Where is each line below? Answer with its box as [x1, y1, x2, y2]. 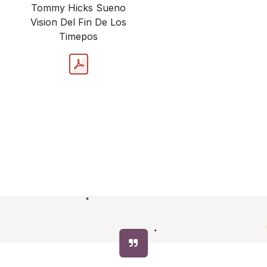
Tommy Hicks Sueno [31, 2, 126, 14]
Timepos [59, 30, 98, 43]
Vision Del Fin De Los [30, 16, 126, 29]
